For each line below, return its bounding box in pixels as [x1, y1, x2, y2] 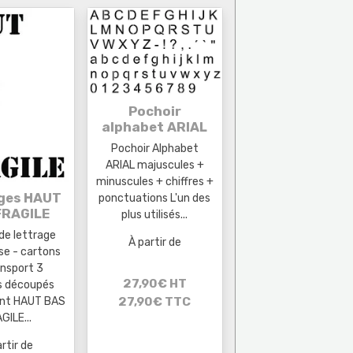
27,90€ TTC [118, 295, 191, 310]
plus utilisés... [121, 207, 188, 221]
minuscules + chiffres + [95, 174, 214, 188]
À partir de [128, 235, 181, 249]
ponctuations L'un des [98, 191, 211, 205]
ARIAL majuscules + [105, 158, 204, 172]
